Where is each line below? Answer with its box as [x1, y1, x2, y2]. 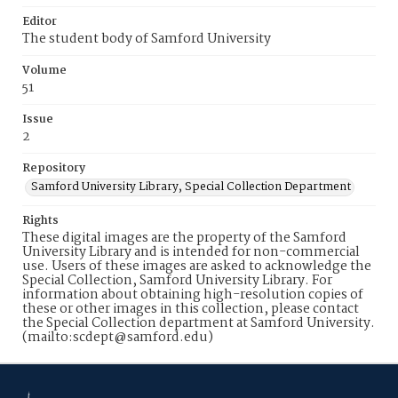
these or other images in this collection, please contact [22, 298, 359, 320]
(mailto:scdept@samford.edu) [22, 327, 213, 348]
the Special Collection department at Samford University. [22, 313, 375, 334]
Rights [22, 211, 59, 230]
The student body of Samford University [22, 28, 271, 50]
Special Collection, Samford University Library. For [22, 270, 332, 291]
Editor [22, 12, 57, 31]
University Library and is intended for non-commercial [22, 242, 360, 263]
